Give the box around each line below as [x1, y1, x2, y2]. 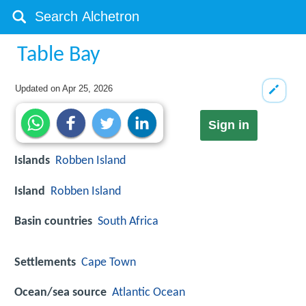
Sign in [208, 118, 249, 133]
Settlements [14, 255, 76, 269]
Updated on [15, 83, 63, 94]
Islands [14, 154, 50, 168]
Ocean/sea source [14, 286, 107, 300]
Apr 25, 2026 [62, 83, 113, 94]
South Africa [98, 214, 158, 228]
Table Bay [17, 44, 100, 66]
